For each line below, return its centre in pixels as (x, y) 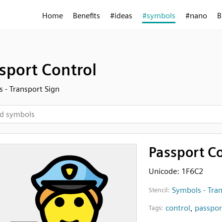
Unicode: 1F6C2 (176, 171)
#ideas (121, 16)
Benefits (86, 16)
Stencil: (159, 190)
